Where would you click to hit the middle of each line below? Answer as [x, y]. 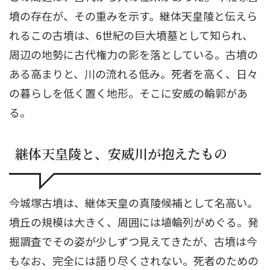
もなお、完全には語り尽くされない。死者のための [134, 260]
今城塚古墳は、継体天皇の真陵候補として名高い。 [133, 202]
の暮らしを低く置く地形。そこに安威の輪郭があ [128, 93]
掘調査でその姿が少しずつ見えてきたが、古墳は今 [133, 241]
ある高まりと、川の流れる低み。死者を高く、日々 [133, 73]
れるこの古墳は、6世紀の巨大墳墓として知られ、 [131, 35]
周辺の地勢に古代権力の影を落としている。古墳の [133, 54]
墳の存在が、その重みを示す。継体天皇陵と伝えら [133, 15]
